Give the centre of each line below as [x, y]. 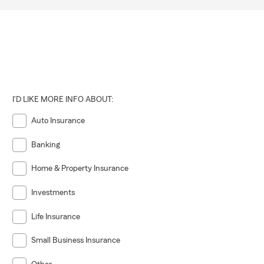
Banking [46, 145]
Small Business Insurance [76, 241]
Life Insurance [56, 217]
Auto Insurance [58, 121]
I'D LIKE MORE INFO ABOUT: [63, 99]
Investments [53, 192]
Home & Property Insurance [80, 169]
